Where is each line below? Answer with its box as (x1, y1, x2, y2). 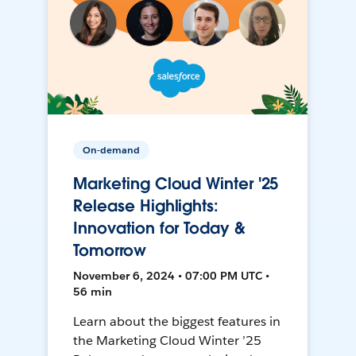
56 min (73, 284, 113, 300)
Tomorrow (73, 240, 146, 261)
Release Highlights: (73, 195, 219, 217)
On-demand (83, 143, 141, 157)
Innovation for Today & (73, 218, 246, 239)
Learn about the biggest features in (73, 313, 281, 331)
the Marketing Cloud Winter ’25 (73, 332, 261, 350)
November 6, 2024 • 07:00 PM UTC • (73, 269, 270, 284)
